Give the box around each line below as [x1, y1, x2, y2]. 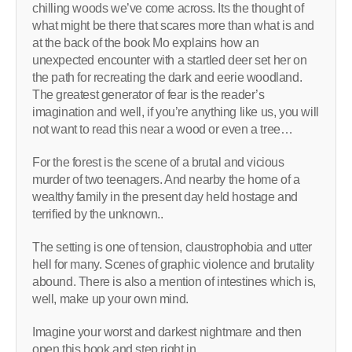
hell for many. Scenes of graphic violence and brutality [32, 257, 315, 271]
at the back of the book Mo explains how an [32, 35, 259, 49]
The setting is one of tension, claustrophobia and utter [32, 240, 313, 254]
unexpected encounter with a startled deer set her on [32, 53, 307, 67]
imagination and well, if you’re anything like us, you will [32, 104, 319, 119]
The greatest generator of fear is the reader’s [32, 87, 265, 101]
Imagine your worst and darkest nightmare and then [32, 324, 302, 339]
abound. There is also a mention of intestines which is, [32, 274, 317, 288]
